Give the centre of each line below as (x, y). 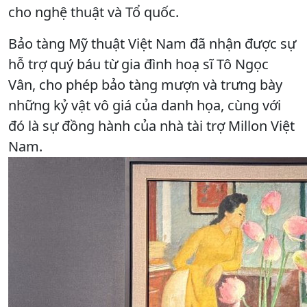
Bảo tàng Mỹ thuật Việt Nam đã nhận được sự (152, 43)
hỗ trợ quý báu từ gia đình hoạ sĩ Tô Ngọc (138, 64)
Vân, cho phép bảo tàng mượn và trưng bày (145, 84)
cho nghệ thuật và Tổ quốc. (94, 12)
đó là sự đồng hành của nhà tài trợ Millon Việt (151, 125)
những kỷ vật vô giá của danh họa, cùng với (145, 105)
